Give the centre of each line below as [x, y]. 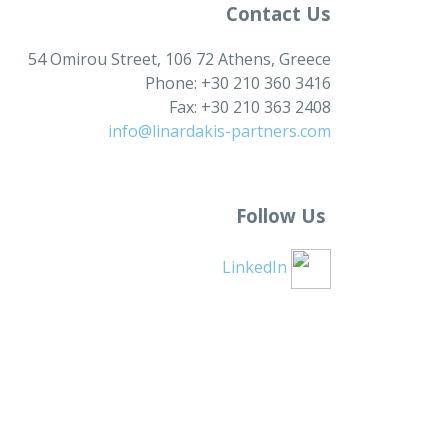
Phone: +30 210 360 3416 [237, 83]
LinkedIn [256, 266]
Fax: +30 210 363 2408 [249, 107]
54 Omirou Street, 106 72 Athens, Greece [179, 59]
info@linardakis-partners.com [219, 131]
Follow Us [283, 215]
